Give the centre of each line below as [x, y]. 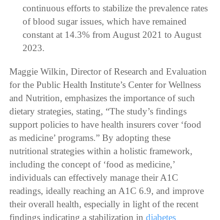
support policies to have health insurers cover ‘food [106, 125]
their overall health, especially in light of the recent [104, 204]
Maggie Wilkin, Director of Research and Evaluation [108, 72]
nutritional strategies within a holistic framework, [101, 151]
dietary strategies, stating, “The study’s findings [98, 111]
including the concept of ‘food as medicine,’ [92, 165]
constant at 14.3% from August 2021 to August [112, 35]
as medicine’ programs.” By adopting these [90, 138]
